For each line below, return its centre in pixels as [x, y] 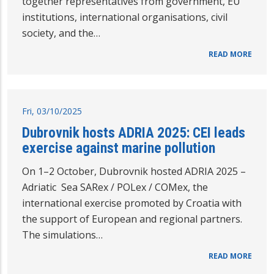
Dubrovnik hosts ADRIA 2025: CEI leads [134, 132]
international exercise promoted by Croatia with [132, 203]
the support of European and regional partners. [132, 219]
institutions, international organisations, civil [125, 17]
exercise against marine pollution [119, 148]
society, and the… [61, 33]
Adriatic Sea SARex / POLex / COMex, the [115, 187]
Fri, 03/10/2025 [52, 111]
